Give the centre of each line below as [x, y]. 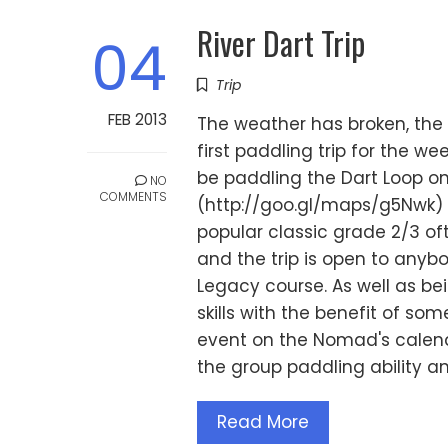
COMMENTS [133, 197]
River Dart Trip [281, 43]
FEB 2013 [137, 120]
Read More [263, 422]
